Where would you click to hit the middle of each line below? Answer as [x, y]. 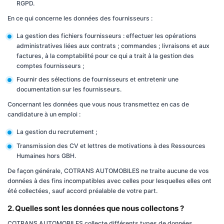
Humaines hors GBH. [46, 155]
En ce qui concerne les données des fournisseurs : [80, 18]
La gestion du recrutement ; [57, 132]
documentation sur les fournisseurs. [69, 89]
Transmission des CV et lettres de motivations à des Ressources [111, 145]
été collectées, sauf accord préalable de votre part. [82, 190]
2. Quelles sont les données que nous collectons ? [96, 208]
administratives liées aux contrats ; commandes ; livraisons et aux [113, 45]
